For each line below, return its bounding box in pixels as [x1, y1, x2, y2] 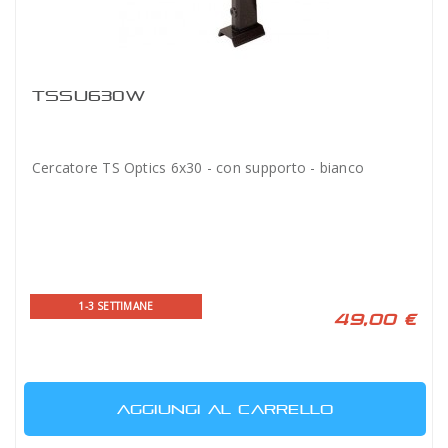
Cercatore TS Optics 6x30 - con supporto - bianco [32, 158, 365, 177]
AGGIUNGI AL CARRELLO [116, 401, 334, 417]
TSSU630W [32, 87, 145, 104]
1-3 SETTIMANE [78, 299, 154, 313]
